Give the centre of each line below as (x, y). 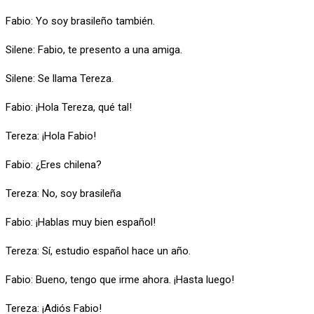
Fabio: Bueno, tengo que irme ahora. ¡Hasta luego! (120, 279)
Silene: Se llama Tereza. (60, 78)
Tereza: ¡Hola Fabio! (51, 136)
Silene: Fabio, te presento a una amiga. (94, 49)
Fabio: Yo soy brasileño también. (80, 21)
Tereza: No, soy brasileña (63, 193)
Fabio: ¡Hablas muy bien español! (81, 222)
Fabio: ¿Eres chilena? (54, 164)
